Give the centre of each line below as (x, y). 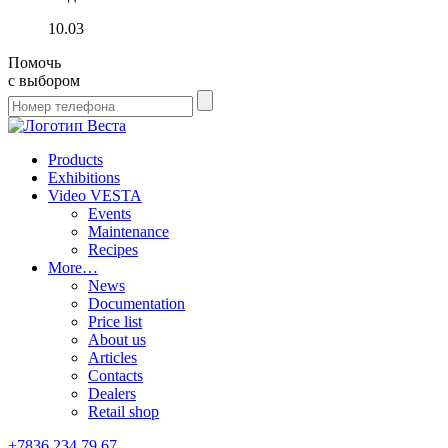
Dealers (112, 393)
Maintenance (128, 231)
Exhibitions (84, 177)
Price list (115, 321)
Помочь (34, 62)
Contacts (115, 375)
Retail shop (123, 411)
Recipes (113, 249)
